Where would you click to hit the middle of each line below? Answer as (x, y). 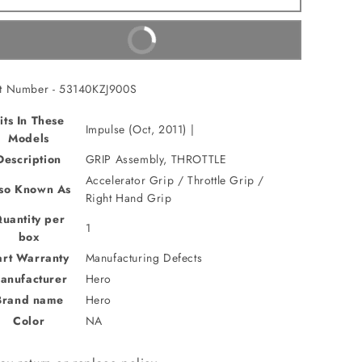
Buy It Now (141, 40)
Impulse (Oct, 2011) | (140, 129)
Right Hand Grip (128, 198)
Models (29, 138)
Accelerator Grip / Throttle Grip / (175, 180)
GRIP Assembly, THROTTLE (156, 159)
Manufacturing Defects (144, 258)
